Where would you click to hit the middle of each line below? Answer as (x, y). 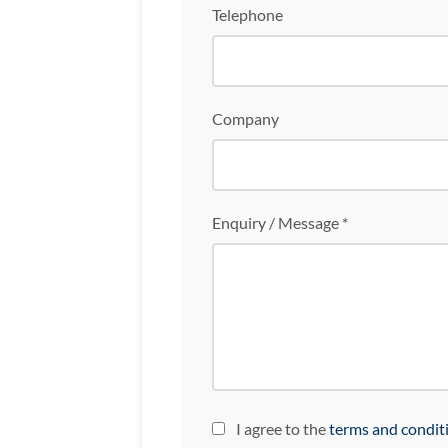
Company (245, 119)
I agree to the (281, 429)
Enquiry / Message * (280, 223)
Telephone (247, 15)
